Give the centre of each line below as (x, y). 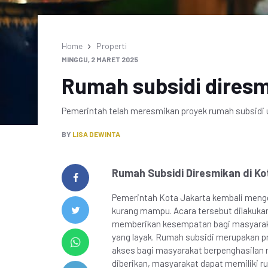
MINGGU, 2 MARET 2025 (100, 59)
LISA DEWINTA (96, 134)
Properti (112, 46)
